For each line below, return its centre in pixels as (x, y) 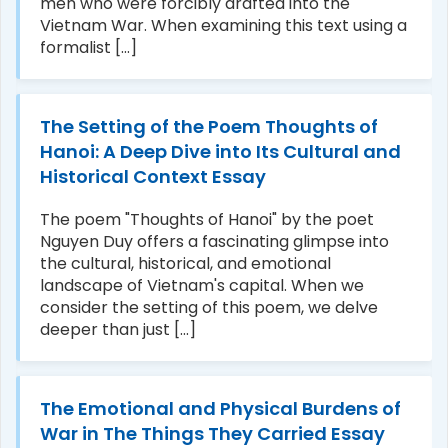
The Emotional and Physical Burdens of (220, 408)
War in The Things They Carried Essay (212, 433)
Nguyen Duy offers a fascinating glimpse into (214, 241)
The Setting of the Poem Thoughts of (209, 126)
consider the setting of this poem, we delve (209, 307)
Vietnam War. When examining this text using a (223, 25)
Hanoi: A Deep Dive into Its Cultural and (220, 151)
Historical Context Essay (153, 176)
